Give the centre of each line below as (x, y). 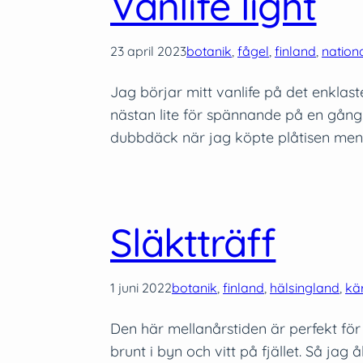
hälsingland (305, 287)
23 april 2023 (148, 51)
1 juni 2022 (141, 287)
